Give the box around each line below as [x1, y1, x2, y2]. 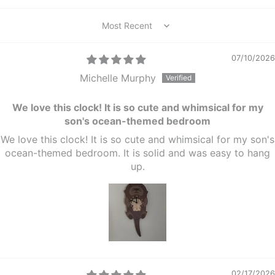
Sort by [101, 25, 136, 38]
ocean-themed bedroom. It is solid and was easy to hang [5, 147, 270, 160]
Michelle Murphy [80, 72, 156, 85]
